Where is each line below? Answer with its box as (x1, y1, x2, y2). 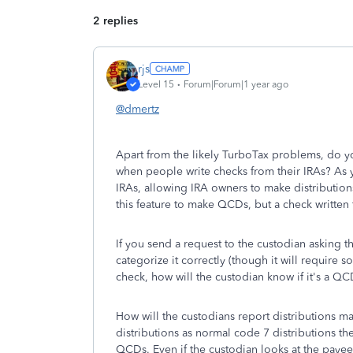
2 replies (93, 14, 138, 28)
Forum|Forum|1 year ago (184, 78, 288, 90)
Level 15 (138, 78, 174, 90)
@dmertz (116, 102, 159, 116)
